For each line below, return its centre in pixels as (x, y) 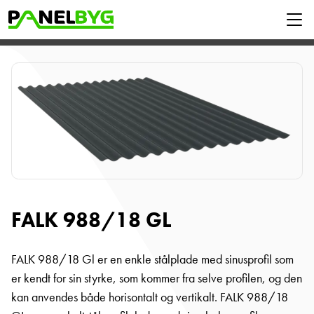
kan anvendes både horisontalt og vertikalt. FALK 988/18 (150, 298)
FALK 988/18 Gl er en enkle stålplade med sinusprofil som (152, 260)
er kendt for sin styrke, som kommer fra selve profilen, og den (157, 279)
